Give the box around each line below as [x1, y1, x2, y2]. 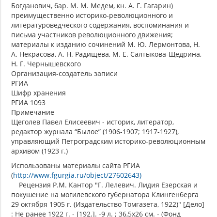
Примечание [11, 108, 54, 117]
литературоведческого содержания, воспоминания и [11, 20, 189, 30]
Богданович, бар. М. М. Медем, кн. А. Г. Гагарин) [11, 1, 173, 11]
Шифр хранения [11, 88, 66, 98]
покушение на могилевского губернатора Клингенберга [11, 190, 199, 200]
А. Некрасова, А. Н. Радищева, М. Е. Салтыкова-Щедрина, [11, 49, 201, 59]
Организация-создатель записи [11, 69, 118, 78]
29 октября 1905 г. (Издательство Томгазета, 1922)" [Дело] [11, 200, 204, 209]
